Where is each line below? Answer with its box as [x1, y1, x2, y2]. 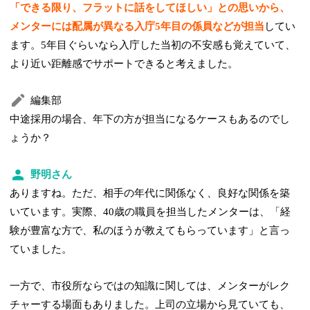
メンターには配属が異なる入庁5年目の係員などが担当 [10, 20, 265, 32]
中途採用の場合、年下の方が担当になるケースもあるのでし [10, 113, 291, 125]
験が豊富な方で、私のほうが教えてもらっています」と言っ [10, 224, 291, 236]
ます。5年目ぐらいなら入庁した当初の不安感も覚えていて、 [10, 39, 296, 51]
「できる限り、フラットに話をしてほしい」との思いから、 [10, 1, 291, 13]
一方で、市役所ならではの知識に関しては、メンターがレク [10, 280, 291, 291]
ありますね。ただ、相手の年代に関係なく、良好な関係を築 [10, 187, 291, 199]
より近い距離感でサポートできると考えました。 [10, 57, 239, 69]
